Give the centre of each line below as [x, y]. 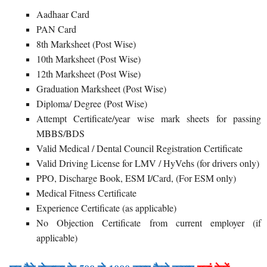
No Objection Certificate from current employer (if [149, 222]
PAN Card [56, 29]
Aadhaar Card [63, 14]
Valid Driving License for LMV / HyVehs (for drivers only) [148, 163]
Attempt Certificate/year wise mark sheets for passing [149, 118]
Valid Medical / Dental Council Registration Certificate [139, 148]
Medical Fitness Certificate [86, 193]
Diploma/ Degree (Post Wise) [92, 103]
